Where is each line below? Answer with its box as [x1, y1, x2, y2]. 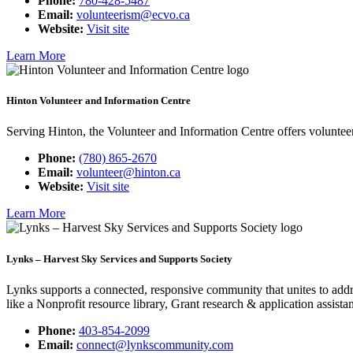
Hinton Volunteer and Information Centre [6, 95, 191, 107]
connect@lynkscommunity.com [76, 337, 233, 351]
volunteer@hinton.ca [76, 165, 180, 180]
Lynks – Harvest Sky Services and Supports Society [6, 252, 232, 265]
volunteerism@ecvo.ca [76, 8, 190, 22]
